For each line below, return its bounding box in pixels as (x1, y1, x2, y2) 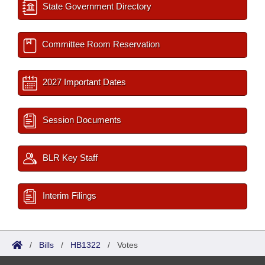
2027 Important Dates (40, 77, 126, 87)
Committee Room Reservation (40, 39, 160, 49)
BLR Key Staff (40, 153, 98, 163)
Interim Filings (40, 190, 96, 201)
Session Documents (40, 115, 121, 125)
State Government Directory (40, 1, 151, 11)
